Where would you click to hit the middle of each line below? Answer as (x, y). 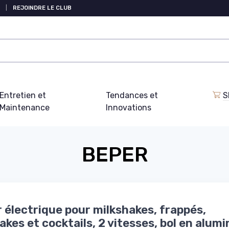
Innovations (128, 107)
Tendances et (132, 95)
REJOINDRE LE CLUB (42, 8)
